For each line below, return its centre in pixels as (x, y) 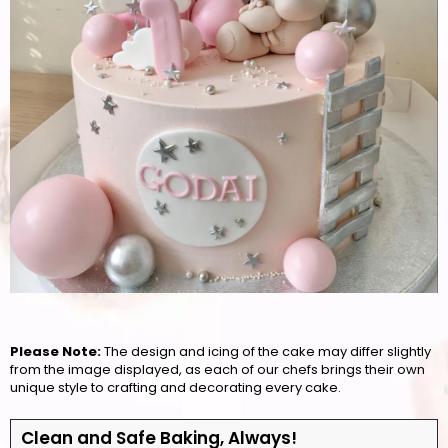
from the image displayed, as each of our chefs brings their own (217, 369)
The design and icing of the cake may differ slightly (266, 351)
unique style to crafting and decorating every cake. (175, 387)
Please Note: (55, 351)
